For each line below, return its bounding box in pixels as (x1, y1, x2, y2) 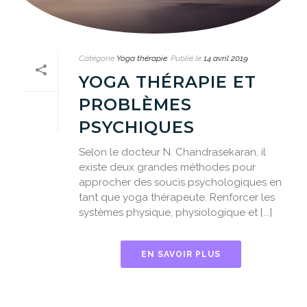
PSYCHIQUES (79, 116, 200, 137)
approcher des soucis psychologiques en (79, 175, 282, 188)
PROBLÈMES (79, 94, 192, 114)
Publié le (171, 53, 201, 63)
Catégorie (79, 53, 114, 63)
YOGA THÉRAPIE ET (79, 71, 256, 92)
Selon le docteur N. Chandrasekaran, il (79, 145, 266, 158)
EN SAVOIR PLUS (141, 249, 221, 259)
